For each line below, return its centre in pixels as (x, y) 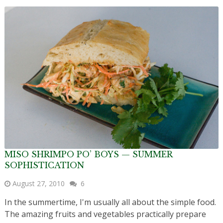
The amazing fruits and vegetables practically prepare (105, 214)
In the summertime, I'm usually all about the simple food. (110, 202)
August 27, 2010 (38, 183)
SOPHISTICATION (44, 165)
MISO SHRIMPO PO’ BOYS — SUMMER (88, 154)
